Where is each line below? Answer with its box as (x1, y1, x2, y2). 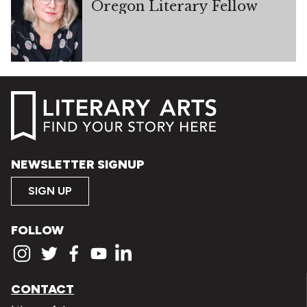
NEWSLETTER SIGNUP (11, 157, 145, 173)
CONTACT (11, 281, 74, 297)
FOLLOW (11, 222, 64, 238)
